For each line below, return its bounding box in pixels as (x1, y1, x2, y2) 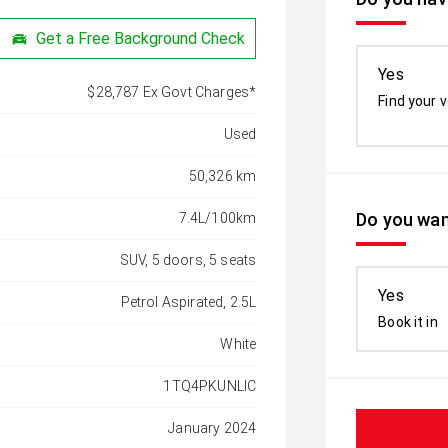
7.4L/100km (178, 210, 257, 226)
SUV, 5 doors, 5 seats (119, 252, 257, 268)
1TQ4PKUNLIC (163, 378, 257, 394)
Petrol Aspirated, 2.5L (120, 294, 257, 310)
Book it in (378, 314, 438, 330)
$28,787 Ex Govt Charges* (87, 84, 257, 100)
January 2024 (168, 420, 257, 436)
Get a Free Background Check (36, 28, 246, 48)
